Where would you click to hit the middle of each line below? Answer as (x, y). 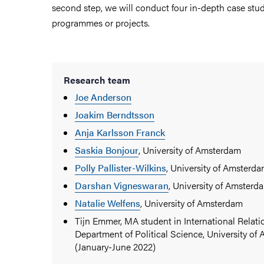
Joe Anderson (103, 97)
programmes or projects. (101, 22)
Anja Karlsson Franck (120, 132)
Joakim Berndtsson (115, 114)
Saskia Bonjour (107, 150)
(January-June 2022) (115, 246)
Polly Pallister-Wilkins (121, 167)
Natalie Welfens (108, 203)
